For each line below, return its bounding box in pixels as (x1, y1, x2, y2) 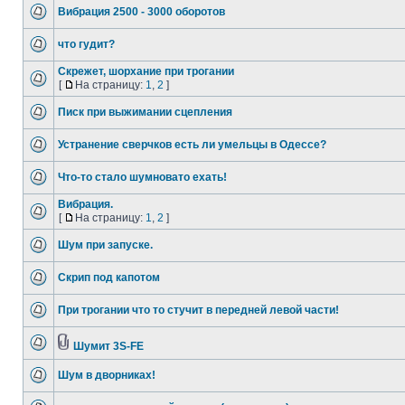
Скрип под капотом (58, 271, 160, 284)
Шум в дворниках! (58, 369, 155, 381)
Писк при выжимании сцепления (58, 106, 232, 118)
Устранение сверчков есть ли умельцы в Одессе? (58, 138, 326, 151)
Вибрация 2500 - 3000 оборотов (58, 5, 225, 18)
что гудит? (58, 38, 115, 51)
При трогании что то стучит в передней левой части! (58, 304, 339, 316)
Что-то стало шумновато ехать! (58, 171, 227, 184)
